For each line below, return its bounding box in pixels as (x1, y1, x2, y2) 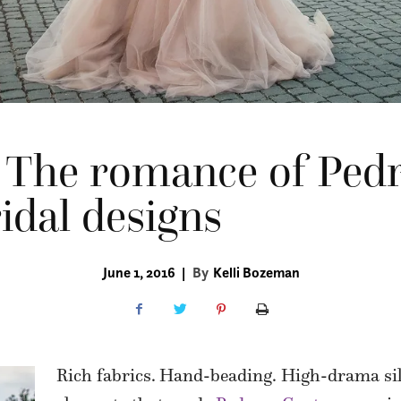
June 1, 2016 (102, 263, 175, 282)
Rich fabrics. (56, 364, 156, 387)
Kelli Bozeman (212, 263, 300, 282)
